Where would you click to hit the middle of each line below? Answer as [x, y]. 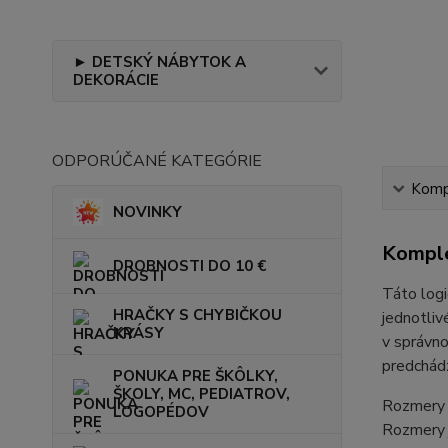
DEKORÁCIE [116, 79]
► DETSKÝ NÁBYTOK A [159, 61]
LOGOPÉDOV [161, 411]
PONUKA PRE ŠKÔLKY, [195, 375]
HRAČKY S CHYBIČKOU [197, 314]
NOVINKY [147, 211]
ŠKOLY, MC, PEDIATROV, [201, 393]
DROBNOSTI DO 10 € [189, 265]
